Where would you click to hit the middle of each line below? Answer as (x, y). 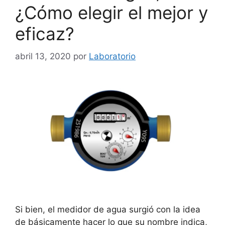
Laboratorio (112, 56)
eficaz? (45, 34)
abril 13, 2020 (43, 56)
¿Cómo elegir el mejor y (111, 13)
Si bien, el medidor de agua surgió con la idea (108, 210)
